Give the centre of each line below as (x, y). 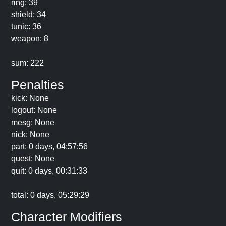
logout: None (34, 110)
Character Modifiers (67, 217)
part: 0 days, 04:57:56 (49, 147)
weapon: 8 (30, 39)
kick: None (30, 98)
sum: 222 (27, 63)
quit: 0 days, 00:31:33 (49, 171)
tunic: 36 (26, 26)
